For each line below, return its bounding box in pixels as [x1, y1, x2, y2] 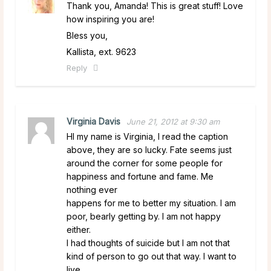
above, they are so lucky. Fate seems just [67, 144, 232, 155]
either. [67, 224, 91, 235]
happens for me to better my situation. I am [67, 197, 236, 208]
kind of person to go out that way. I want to [67, 250, 237, 261]
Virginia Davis [67, 116, 120, 126]
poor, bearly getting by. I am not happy [67, 211, 221, 221]
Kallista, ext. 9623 [67, 46, 136, 57]
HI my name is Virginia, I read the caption [67, 131, 228, 142]
